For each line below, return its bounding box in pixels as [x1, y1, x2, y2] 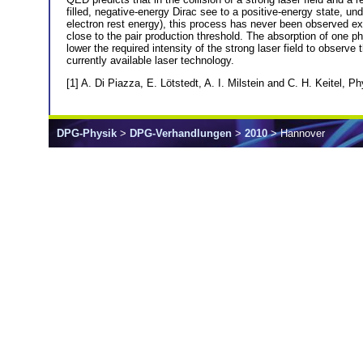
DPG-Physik [57, 127, 117, 140]
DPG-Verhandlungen [130, 127, 232, 140]
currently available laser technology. [66, 53, 234, 66]
